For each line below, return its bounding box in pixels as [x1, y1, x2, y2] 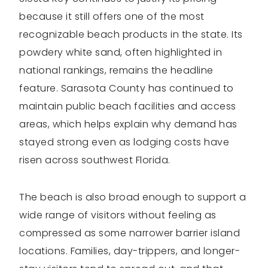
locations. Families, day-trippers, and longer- [19, 244, 240, 258]
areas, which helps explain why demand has [19, 117, 237, 132]
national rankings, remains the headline [19, 63, 214, 78]
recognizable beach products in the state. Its [19, 28, 243, 42]
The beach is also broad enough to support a [19, 190, 246, 205]
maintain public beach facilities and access [19, 99, 236, 114]
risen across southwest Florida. [19, 153, 170, 167]
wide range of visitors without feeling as [19, 208, 217, 223]
